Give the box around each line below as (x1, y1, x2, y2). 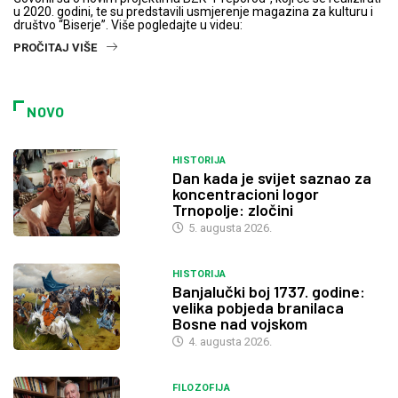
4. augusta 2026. (185, 334, 272, 348)
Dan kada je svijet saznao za (171, 167, 371, 187)
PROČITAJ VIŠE (13, 41, 97, 55)
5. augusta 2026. (185, 220, 272, 235)
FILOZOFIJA (171, 381, 231, 394)
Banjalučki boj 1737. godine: (171, 281, 365, 301)
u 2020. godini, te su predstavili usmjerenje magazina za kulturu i (13, 4, 373, 20)
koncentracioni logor (171, 183, 319, 203)
